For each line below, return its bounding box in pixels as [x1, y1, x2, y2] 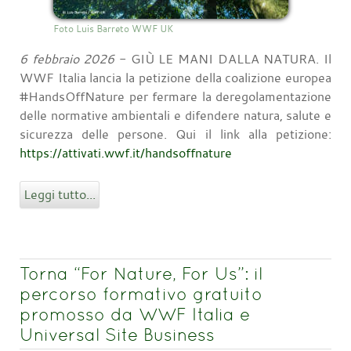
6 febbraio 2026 [20, 49, 115, 67]
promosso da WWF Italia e [20, 303, 250, 324]
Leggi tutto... [24, 185, 96, 203]
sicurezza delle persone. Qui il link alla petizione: [20, 125, 331, 143]
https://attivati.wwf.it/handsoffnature [20, 143, 232, 161]
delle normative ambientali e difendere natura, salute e [20, 106, 331, 124]
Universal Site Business [20, 324, 215, 345]
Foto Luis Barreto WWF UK [53, 21, 173, 34]
